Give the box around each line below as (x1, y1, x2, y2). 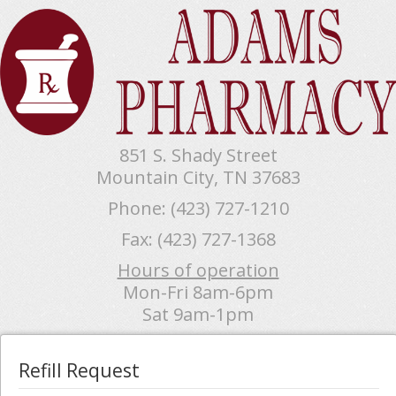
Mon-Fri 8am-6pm (123, 279, 273, 304)
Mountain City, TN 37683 (95, 164, 301, 189)
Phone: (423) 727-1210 (107, 195, 289, 220)
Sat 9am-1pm (142, 301, 254, 326)
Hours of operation (117, 257, 279, 282)
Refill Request (19, 357, 140, 383)
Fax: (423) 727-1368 (120, 226, 276, 251)
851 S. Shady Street (118, 142, 278, 167)
